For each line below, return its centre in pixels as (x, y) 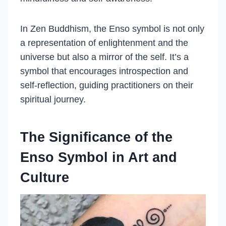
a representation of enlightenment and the (104, 43)
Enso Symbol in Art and (99, 157)
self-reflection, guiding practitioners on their (107, 85)
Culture (45, 177)
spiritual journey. (53, 99)
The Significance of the (96, 137)
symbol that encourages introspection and (104, 71)
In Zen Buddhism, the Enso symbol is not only (112, 29)
